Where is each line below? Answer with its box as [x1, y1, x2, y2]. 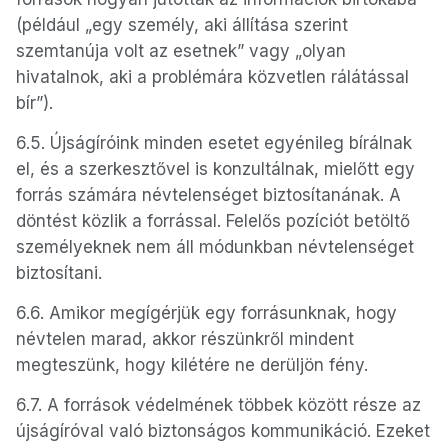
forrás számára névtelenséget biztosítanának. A [16, 185, 401, 205]
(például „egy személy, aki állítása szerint [16, 15, 348, 35]
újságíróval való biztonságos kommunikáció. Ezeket [16, 421, 430, 441]
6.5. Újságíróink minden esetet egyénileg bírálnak [16, 133, 412, 153]
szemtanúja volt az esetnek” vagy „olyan [16, 41, 346, 61]
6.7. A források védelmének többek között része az [16, 395, 421, 415]
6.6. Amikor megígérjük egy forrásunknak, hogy [16, 303, 397, 323]
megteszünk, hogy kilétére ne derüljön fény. [16, 355, 373, 375]
